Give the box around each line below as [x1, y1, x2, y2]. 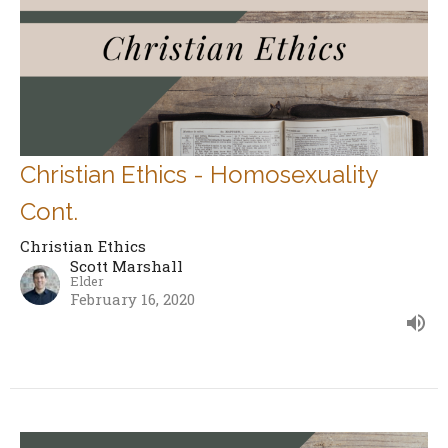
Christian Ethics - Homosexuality [20, 160, 377, 190]
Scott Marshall [70, 256, 183, 277]
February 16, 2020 [70, 289, 195, 310]
